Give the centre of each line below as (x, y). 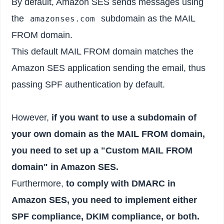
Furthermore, (39, 183)
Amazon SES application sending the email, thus (109, 68)
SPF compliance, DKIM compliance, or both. (106, 216)
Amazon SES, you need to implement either (104, 200)
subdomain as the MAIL (146, 18)
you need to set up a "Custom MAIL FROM (102, 150)
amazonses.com (62, 18)
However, (32, 117)
